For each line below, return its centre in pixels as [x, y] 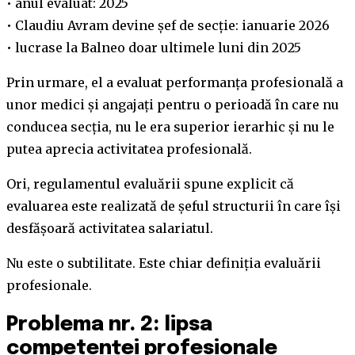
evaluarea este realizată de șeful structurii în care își [174, 206]
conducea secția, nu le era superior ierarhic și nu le [170, 127]
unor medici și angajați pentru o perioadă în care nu [173, 105]
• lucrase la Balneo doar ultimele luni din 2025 [154, 48]
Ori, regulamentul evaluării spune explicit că [150, 184]
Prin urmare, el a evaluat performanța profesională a [175, 82]
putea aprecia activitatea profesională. [129, 149]
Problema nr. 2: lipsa [109, 324]
